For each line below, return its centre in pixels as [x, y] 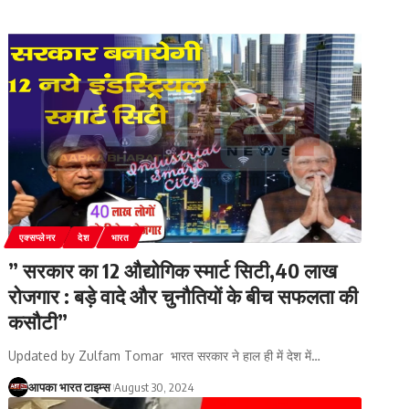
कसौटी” [38, 321]
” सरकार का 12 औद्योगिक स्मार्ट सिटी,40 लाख [173, 270]
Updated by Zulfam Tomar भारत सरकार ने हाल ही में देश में [160, 355]
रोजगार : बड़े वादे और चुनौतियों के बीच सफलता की [184, 295]
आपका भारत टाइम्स [70, 387]
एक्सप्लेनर [38, 237]
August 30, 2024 [154, 387]
